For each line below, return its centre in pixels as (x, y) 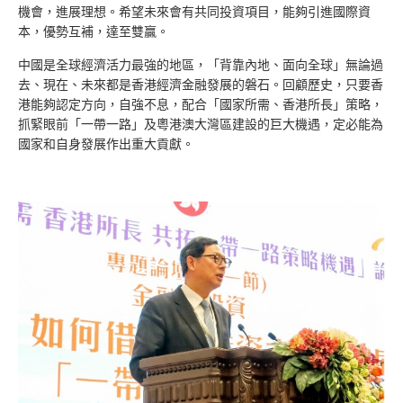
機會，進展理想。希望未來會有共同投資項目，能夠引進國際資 (194, 12)
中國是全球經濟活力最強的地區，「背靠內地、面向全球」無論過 (201, 65)
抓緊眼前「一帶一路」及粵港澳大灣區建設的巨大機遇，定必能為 (201, 124)
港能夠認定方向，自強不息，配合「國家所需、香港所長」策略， (201, 104)
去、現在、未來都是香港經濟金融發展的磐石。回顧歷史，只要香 (201, 85)
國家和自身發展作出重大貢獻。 (106, 144)
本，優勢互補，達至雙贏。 (94, 31)
